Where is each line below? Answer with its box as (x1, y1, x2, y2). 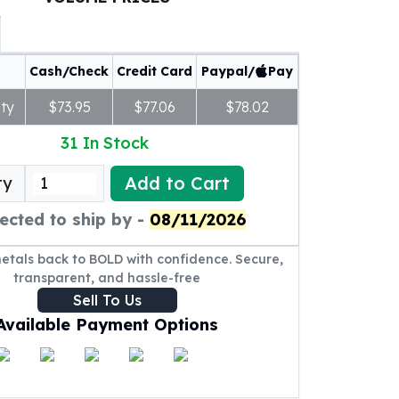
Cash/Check (29, 63, 109, 79)
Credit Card (117, 63, 192, 79)
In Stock (83, 133, 149, 153)
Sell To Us (72, 291, 142, 309)
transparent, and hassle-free (13, 270, 200, 286)
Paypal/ (201, 63, 255, 79)
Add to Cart (125, 172, 230, 194)
